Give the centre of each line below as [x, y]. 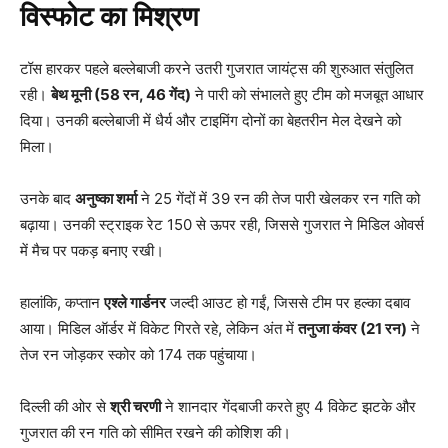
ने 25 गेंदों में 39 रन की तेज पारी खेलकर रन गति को [278, 198]
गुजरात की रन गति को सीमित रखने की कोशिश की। [155, 432]
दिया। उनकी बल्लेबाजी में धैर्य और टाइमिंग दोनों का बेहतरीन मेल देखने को [210, 120]
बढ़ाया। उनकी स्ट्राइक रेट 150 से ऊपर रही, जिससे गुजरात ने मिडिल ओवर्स [222, 224]
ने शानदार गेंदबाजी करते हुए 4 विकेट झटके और [288, 406]
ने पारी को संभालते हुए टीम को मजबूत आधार [307, 94]
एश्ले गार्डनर [135, 302]
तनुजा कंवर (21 [341, 328]
